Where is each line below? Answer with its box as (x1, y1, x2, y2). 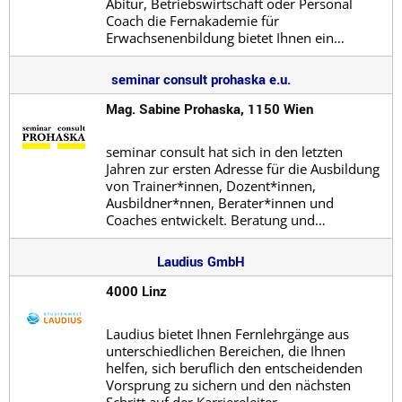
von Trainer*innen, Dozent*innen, (105, 176, 316, 195)
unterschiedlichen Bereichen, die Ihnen (105, 341, 345, 360)
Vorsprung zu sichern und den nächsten (105, 375, 351, 394)
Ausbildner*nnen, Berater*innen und (105, 193, 334, 212)
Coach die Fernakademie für (105, 11, 279, 30)
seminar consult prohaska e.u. (111, 69, 291, 88)
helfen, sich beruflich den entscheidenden (105, 358, 363, 377)
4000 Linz (105, 281, 167, 300)
